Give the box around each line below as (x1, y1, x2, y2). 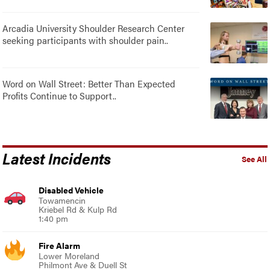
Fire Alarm (39, 239, 81, 251)
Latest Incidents (2, 146, 111, 169)
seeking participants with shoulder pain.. (2, 33, 169, 47)
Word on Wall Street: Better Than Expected (2, 76, 176, 90)
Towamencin (39, 193, 86, 206)
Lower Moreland (39, 249, 100, 262)
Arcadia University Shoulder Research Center (2, 20, 185, 35)
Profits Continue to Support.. (2, 88, 117, 102)
